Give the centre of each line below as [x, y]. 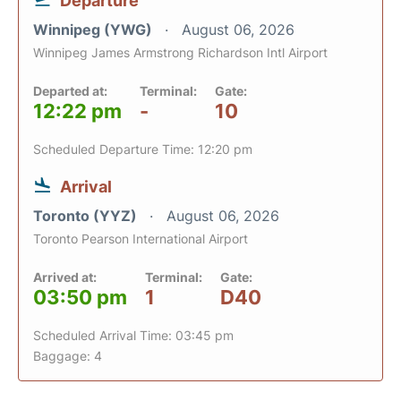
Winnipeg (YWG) [94, 30]
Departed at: [70, 91]
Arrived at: [65, 277]
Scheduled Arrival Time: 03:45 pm [133, 335]
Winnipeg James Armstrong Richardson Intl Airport [180, 52]
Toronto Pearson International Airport [141, 239]
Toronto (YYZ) [87, 216]
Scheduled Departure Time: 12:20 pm [143, 149]
